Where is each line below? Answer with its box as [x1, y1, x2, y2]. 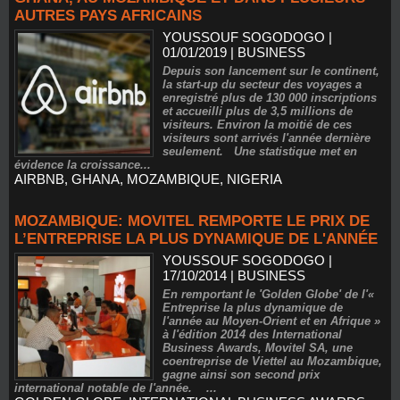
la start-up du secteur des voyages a [162, 78, 362, 91]
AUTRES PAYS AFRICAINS [14, 7, 202, 24]
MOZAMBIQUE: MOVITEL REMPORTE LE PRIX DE [14, 212, 370, 229]
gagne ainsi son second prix [162, 368, 321, 381]
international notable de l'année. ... [14, 381, 217, 395]
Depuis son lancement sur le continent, [162, 64, 380, 78]
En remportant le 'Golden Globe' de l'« [162, 287, 375, 301]
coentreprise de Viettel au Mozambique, [162, 354, 383, 368]
